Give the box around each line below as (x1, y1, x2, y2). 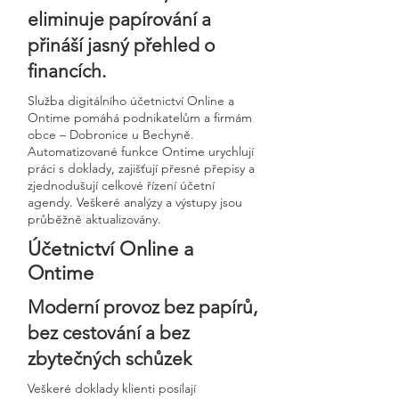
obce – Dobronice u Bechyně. (28, 126, 194, 142)
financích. (28, 60, 106, 82)
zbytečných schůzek (28, 347, 191, 370)
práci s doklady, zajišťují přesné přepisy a (28, 160, 255, 176)
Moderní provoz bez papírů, (28, 296, 257, 318)
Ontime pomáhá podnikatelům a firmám (28, 110, 252, 126)
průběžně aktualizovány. (28, 211, 161, 227)
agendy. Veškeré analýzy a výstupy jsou (28, 194, 242, 210)
